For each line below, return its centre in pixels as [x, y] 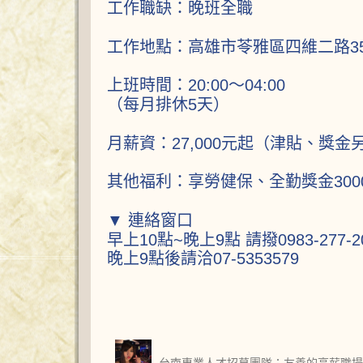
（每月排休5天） [168, 104]
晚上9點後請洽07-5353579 [203, 259]
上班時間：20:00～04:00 [196, 85]
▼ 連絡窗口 [150, 220]
